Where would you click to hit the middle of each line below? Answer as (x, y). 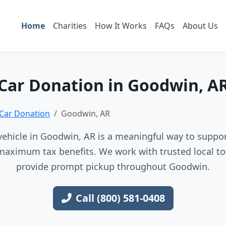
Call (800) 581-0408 (120, 198)
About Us (200, 25)
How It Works (121, 25)
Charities (70, 25)
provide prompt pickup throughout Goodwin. (113, 166)
